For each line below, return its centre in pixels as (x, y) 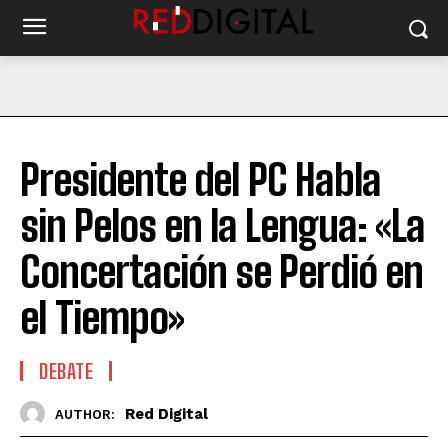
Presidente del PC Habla (200, 180)
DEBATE (66, 371)
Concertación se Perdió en (221, 272)
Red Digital (166, 413)
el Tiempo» (101, 318)
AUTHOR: (85, 414)
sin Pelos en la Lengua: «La (222, 226)
